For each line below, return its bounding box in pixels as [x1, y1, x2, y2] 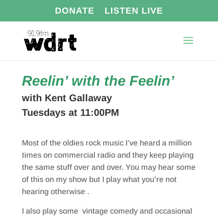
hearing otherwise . [21, 187, 89, 196]
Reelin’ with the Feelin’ [21, 73, 174, 89]
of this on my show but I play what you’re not [21, 175, 177, 183]
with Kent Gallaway [21, 92, 112, 103]
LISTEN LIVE [104, 5, 163, 16]
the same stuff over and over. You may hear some [21, 163, 196, 171]
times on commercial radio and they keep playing [21, 151, 194, 159]
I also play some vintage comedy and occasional [21, 207, 192, 215]
